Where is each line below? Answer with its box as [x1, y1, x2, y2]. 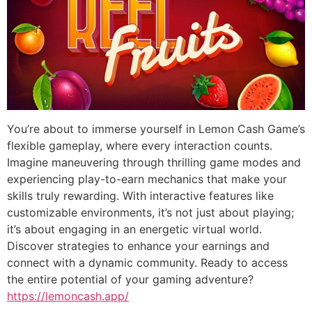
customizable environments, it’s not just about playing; [7, 205, 294, 219]
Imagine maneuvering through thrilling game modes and [7, 155, 301, 169]
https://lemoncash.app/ [7, 288, 129, 303]
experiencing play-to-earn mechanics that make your [7, 171, 287, 186]
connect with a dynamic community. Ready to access [7, 255, 288, 270]
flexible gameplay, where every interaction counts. [7, 138, 272, 153]
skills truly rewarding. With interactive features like [7, 188, 274, 203]
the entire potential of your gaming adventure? [7, 272, 253, 286]
